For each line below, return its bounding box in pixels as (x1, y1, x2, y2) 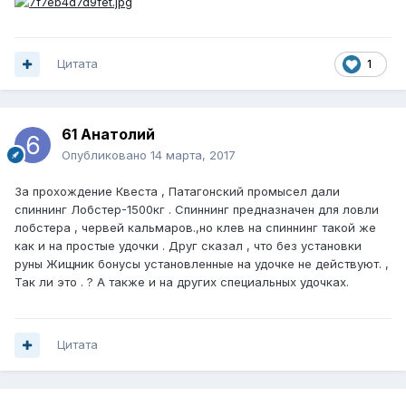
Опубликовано (62, 148, 150, 163)
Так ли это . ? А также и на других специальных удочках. (14, 275, 349, 290)
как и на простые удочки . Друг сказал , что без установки (14, 238, 362, 254)
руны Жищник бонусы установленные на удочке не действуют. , (14, 256, 389, 272)
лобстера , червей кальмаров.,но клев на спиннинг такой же (14, 220, 376, 236)
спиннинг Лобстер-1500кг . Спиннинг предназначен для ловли (14, 202, 379, 217)
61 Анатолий (62, 125, 155, 144)
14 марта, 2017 (150, 148, 236, 163)
